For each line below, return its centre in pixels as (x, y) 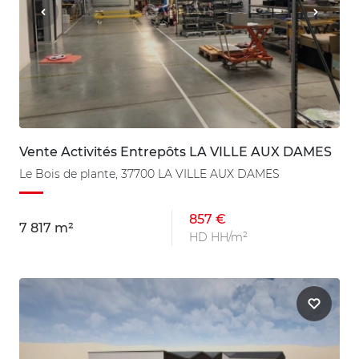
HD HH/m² (218, 238)
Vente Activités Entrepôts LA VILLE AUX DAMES (175, 152)
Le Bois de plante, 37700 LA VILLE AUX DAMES (149, 174)
